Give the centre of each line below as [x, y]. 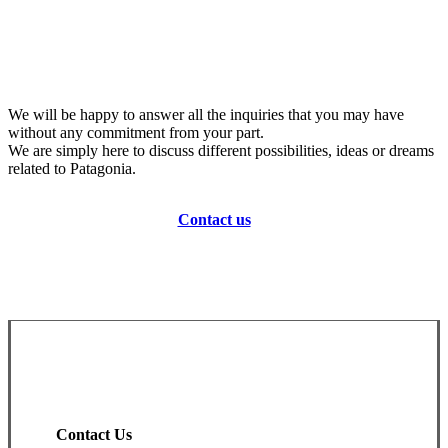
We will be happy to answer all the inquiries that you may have [206, 115]
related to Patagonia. [72, 169]
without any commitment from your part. [136, 133]
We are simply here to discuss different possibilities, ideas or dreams [221, 151]
